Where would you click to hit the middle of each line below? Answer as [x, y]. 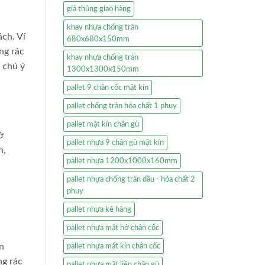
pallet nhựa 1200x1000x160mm [122, 161]
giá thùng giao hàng [99, 9]
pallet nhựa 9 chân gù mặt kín [115, 143]
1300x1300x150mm [103, 70]
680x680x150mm [98, 39]
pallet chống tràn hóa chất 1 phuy [122, 106]
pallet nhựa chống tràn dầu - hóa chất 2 [131, 180]
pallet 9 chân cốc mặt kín [108, 88]
